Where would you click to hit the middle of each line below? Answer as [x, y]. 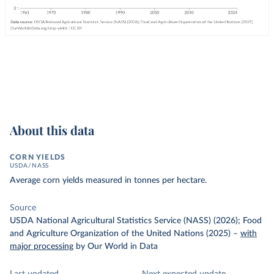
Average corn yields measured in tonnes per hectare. [108, 180]
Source [23, 208]
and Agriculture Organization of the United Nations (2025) [120, 234]
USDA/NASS [30, 166]
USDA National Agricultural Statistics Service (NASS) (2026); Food [136, 221]
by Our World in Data [117, 246]
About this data [52, 130]
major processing [42, 246]
